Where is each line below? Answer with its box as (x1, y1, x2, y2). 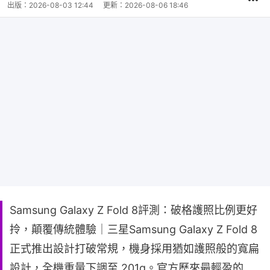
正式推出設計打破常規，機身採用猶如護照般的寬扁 (10, 242, 259, 256)
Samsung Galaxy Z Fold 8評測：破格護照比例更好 (10, 204, 257, 217)
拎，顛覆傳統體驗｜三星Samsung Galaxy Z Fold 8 (10, 223, 257, 236)
